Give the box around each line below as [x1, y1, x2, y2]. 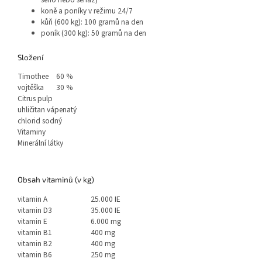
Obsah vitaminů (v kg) [18, 175, 94, 185]
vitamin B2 [18, 238, 52, 250]
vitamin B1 [18, 227, 52, 239]
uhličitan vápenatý [18, 104, 77, 116]
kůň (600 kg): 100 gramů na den [41, 16, 143, 28]
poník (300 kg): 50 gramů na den [41, 27, 146, 39]
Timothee [18, 71, 49, 82]
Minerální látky [18, 137, 63, 149]
